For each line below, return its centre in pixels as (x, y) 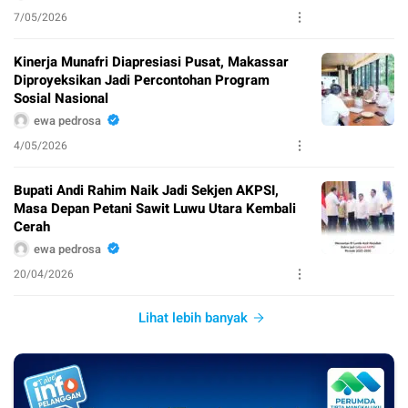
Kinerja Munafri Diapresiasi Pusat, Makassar (151, 62)
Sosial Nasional (61, 99)
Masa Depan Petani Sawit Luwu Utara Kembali (155, 209)
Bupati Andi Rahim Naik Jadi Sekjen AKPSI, (146, 191)
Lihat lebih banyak (193, 318)
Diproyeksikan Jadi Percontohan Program (142, 81)
